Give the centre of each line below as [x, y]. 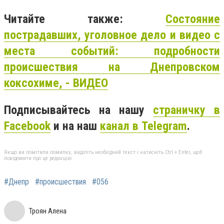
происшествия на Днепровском [112, 67]
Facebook [27, 126]
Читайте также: [85, 19]
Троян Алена [48, 211]
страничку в [186, 110]
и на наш [75, 126]
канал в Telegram [143, 126]
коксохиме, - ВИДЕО [56, 83]
